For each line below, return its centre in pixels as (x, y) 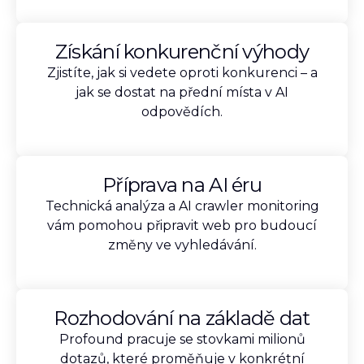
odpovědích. (182, 112)
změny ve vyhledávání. (182, 245)
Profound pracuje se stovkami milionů (182, 339)
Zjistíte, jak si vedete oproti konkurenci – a (182, 73)
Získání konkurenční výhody (182, 52)
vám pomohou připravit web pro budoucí (182, 225)
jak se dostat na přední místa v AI (182, 92)
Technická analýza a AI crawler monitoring (182, 206)
